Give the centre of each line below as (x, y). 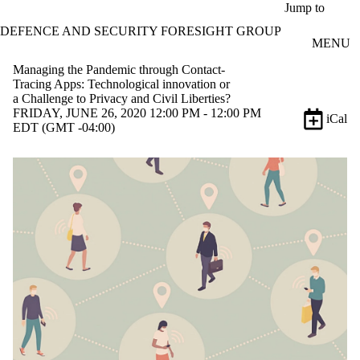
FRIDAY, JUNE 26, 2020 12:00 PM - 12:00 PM (137, 112)
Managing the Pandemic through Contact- (119, 69)
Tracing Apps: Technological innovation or (121, 84)
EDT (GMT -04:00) (64, 127)
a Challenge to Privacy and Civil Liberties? (122, 98)
